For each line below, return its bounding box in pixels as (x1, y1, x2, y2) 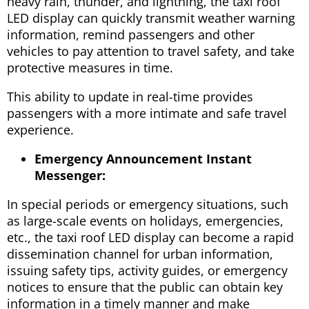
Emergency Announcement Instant (34, 150, 252, 167)
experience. (7, 121, 74, 138)
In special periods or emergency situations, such (7, 195, 288, 212)
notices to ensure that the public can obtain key (7, 278, 283, 295)
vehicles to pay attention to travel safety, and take (7, 42, 295, 59)
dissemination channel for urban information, (7, 245, 273, 262)
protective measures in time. (7, 59, 173, 76)
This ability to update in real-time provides (7, 88, 253, 105)
